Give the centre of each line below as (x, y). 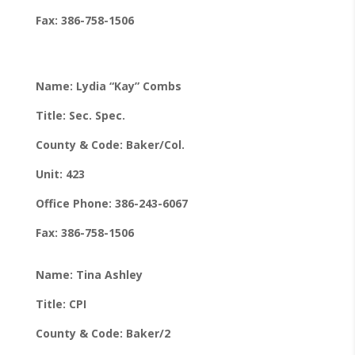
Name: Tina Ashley (89, 274)
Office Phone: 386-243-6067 (111, 203)
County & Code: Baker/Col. (111, 144)
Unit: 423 (60, 174)
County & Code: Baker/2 (103, 333)
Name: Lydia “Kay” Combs (108, 86)
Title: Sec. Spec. (80, 115)
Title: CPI (61, 303)
